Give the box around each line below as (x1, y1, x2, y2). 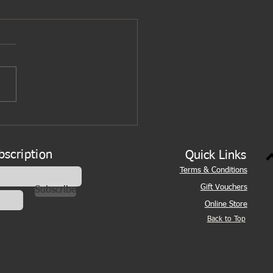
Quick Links (185, 149, 246, 162)
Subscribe (35, 185, 77, 196)
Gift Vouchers (200, 183, 247, 192)
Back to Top (207, 216, 246, 224)
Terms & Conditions (179, 166, 247, 175)
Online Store (204, 200, 247, 209)
